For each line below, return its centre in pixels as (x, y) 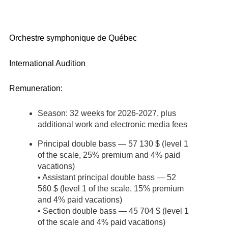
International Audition (47, 63)
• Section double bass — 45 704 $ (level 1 (113, 211)
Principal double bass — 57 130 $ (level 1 (113, 144)
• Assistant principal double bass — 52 (107, 177)
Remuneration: (36, 89)
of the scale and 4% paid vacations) (102, 222)
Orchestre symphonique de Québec (73, 38)
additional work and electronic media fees (112, 124)
